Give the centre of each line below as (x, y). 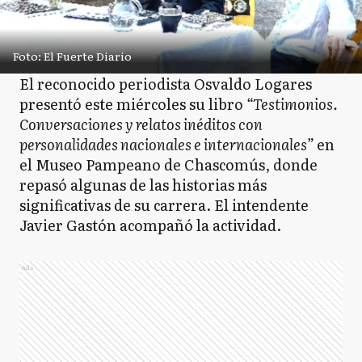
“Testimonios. (292, 104)
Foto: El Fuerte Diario (72, 56)
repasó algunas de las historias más (143, 185)
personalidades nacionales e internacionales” (166, 144)
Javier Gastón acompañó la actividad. (150, 225)
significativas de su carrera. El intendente (164, 205)
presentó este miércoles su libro (133, 104)
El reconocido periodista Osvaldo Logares (166, 84)
